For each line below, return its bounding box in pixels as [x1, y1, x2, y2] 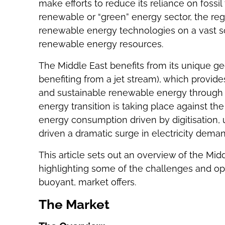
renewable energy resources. [38, 39, 163, 49]
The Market [38, 197, 109, 212]
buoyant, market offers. [38, 177, 136, 187]
